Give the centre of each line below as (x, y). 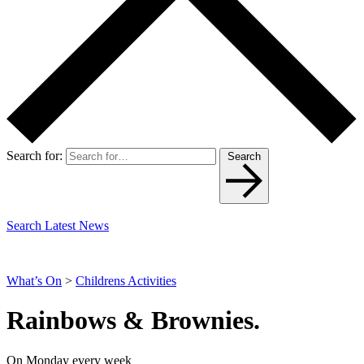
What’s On (34, 280)
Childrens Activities (126, 280)
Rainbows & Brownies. (133, 321)
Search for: (35, 155)
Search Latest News (58, 225)
